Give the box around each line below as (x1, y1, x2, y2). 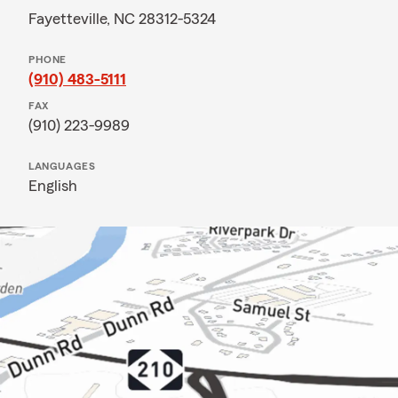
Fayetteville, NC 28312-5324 (28, 11, 216, 27)
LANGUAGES (28, 161, 96, 171)
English (28, 178, 77, 194)
